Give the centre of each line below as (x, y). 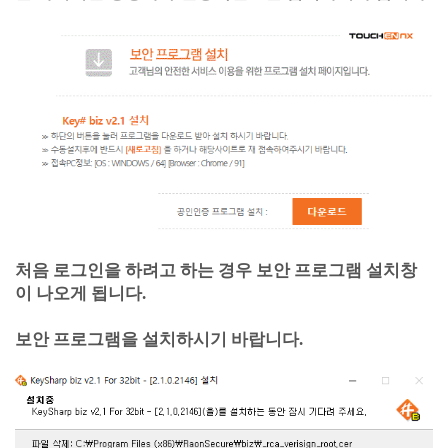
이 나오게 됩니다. (80, 293)
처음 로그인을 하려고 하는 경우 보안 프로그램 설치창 (216, 270)
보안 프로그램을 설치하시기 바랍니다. (159, 339)
